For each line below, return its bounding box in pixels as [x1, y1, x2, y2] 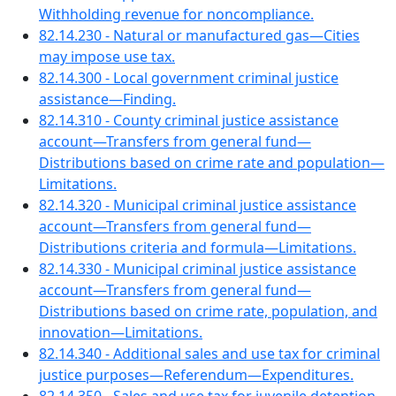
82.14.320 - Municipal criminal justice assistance [39, 195, 356, 215]
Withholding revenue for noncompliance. [39, 4, 314, 24]
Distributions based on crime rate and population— [39, 153, 385, 172]
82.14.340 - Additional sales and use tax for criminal [39, 344, 380, 363]
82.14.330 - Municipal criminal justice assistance [39, 259, 356, 278]
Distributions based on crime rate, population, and [39, 301, 377, 321]
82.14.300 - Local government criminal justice [39, 68, 339, 88]
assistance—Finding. [39, 89, 176, 109]
